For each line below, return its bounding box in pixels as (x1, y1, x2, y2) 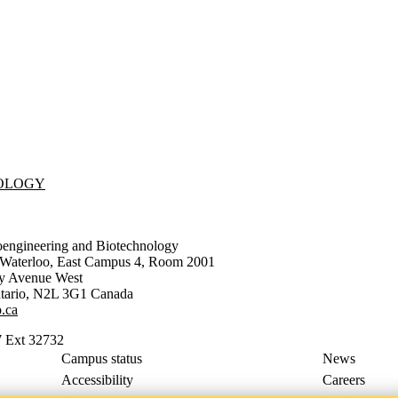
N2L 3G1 (33, 285, 87, 301)
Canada (91, 285, 133, 301)
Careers (322, 371, 365, 387)
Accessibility (61, 371, 134, 387)
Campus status (61, 350, 143, 366)
